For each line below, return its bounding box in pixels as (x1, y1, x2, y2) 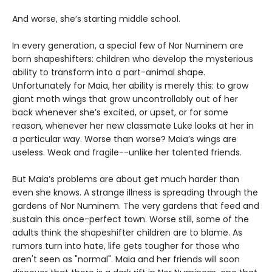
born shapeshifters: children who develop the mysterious (12, 53, 253, 65)
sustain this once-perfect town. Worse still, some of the (12, 213, 249, 225)
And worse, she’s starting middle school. (12, 13, 180, 25)
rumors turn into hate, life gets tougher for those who (12, 240, 240, 252)
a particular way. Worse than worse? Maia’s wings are (12, 133, 237, 145)
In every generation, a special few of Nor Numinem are (12, 39, 243, 52)
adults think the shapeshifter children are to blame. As (12, 226, 242, 239)
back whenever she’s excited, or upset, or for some (12, 106, 228, 118)
